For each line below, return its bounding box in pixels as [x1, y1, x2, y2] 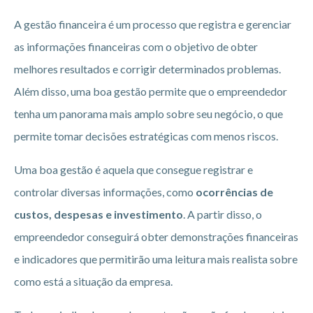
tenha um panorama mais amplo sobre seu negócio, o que [14, 106, 283, 120]
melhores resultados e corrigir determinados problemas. [14, 61, 281, 75]
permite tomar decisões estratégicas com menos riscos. [14, 129, 278, 143]
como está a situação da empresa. [14, 274, 173, 288]
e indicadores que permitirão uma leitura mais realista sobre [14, 252, 298, 265]
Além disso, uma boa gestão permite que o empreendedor [14, 84, 287, 98]
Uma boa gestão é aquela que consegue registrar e [14, 162, 253, 176]
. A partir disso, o [183, 207, 262, 221]
